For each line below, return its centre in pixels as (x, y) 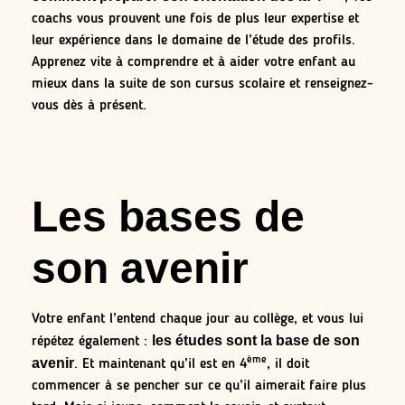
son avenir (140, 268)
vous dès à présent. (89, 105)
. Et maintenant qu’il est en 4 (160, 365)
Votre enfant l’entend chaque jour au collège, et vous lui (198, 320)
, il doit (288, 365)
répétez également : (92, 342)
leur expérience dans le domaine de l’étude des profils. (193, 40)
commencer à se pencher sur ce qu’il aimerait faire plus (199, 386)
